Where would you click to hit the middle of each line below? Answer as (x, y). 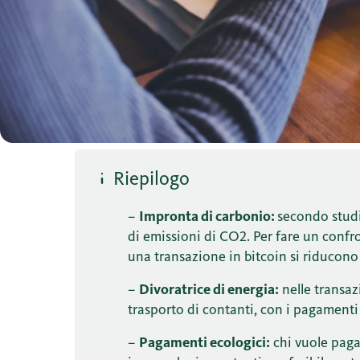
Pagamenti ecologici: (205, 342)
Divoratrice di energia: (209, 289)
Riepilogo (152, 178)
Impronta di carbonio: (209, 216)
